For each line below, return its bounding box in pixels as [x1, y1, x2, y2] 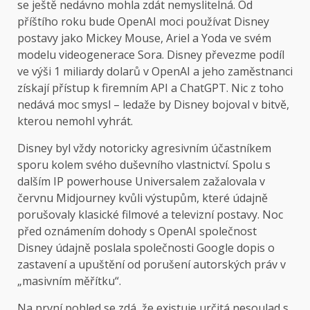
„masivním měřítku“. [17, 273, 121, 289]
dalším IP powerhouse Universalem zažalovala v [17, 174, 265, 190]
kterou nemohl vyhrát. [17, 113, 133, 129]
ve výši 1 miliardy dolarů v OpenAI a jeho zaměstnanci [17, 64, 293, 80]
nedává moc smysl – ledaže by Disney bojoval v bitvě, [17, 97, 289, 113]
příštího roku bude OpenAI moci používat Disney [17, 14, 269, 30]
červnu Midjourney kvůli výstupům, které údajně [17, 190, 268, 206]
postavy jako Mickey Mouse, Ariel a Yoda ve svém [17, 30, 271, 46]
